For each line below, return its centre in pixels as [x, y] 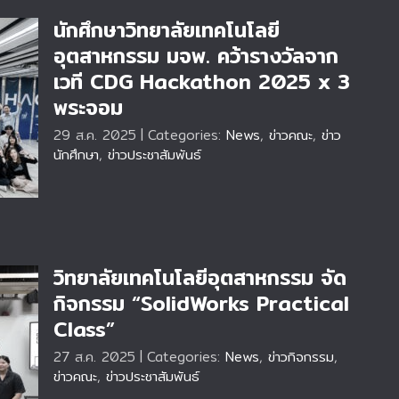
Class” [84, 330]
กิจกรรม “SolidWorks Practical [201, 304]
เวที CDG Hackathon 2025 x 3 [202, 82]
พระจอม [88, 108]
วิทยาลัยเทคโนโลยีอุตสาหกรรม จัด [200, 278]
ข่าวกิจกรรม [301, 357]
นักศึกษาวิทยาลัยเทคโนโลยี [167, 30]
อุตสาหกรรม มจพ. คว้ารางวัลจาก [196, 56]
